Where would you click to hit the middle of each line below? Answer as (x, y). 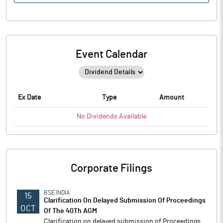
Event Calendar (111, 54)
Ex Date (29, 98)
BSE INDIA (57, 193)
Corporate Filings (111, 168)
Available (132, 116)
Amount (172, 98)
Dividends (102, 116)
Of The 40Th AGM (70, 211)
